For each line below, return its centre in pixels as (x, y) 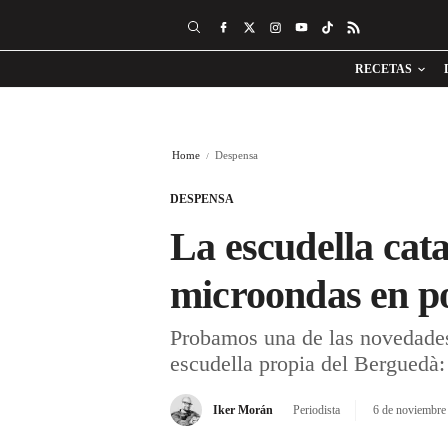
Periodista (316, 410)
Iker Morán (243, 410)
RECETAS (383, 69)
